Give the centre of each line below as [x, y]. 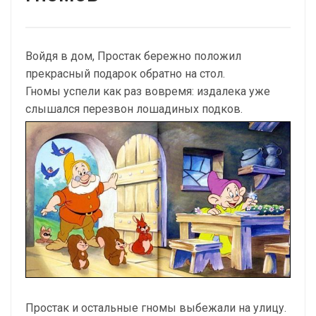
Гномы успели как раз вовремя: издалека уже [148, 91]
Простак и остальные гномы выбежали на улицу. [156, 308]
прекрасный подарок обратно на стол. [125, 74]
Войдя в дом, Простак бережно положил [133, 56]
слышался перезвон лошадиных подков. [134, 109]
